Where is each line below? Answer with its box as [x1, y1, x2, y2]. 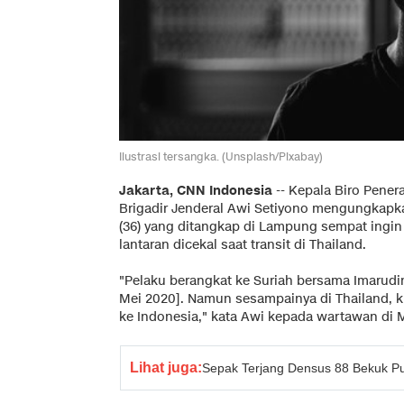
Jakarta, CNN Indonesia [119, 181, 272, 199]
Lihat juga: [130, 359, 202, 375]
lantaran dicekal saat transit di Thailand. [119, 235, 366, 253]
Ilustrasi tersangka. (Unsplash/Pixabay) [119, 148, 323, 164]
